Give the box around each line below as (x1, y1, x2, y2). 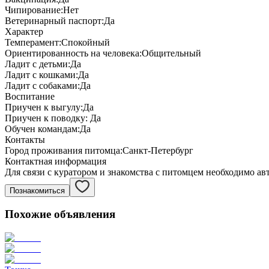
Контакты (5, 134, 45, 145)
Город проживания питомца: (5, 145, 122, 156)
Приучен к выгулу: (5, 101, 83, 112)
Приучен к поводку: (5, 112, 90, 123)
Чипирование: (5, 4, 63, 15)
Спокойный (61, 37, 110, 47)
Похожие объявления (5, 208, 115, 221)
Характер (5, 26, 43, 37)
